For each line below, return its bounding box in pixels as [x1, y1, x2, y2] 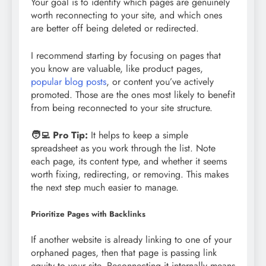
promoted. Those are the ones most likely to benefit [31, 88, 235, 102]
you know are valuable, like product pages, [31, 62, 203, 76]
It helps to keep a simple [88, 128, 188, 142]
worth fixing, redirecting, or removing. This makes [31, 167, 229, 182]
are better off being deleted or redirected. [31, 21, 199, 36]
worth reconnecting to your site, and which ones [31, 8, 222, 23]
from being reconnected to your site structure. [31, 101, 213, 115]
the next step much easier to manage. [31, 180, 179, 195]
